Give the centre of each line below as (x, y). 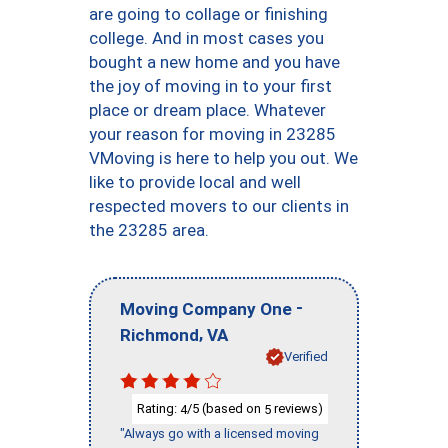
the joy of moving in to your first (210, 86)
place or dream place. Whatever (207, 110)
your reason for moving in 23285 (212, 134)
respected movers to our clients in (219, 206)
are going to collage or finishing (208, 14)
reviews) (297, 408)
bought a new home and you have (214, 62)
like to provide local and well (195, 182)
